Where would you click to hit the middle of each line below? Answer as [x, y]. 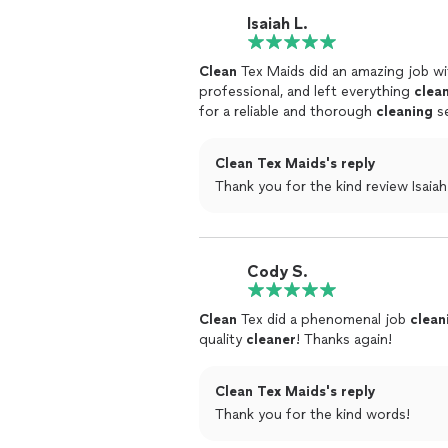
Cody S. [277, 271]
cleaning [404, 111]
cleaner [271, 339]
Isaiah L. [277, 23]
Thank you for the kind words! [312, 414]
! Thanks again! [344, 339]
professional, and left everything [306, 91]
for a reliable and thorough [287, 111]
